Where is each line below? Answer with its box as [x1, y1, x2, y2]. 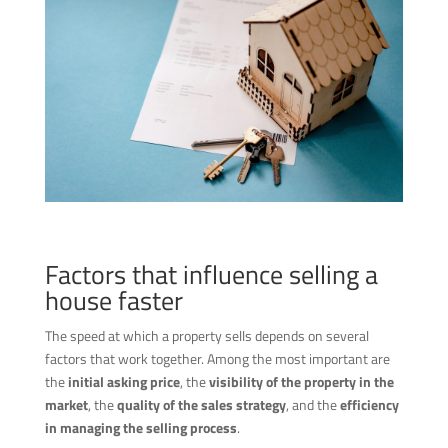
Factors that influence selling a [44, 254, 378, 294]
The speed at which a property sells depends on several [44, 324, 369, 346]
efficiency [339, 393, 399, 415]
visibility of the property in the [208, 370, 394, 392]
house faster [44, 280, 183, 320]
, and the [285, 393, 340, 415]
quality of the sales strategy [116, 393, 286, 415]
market [44, 393, 88, 415]
